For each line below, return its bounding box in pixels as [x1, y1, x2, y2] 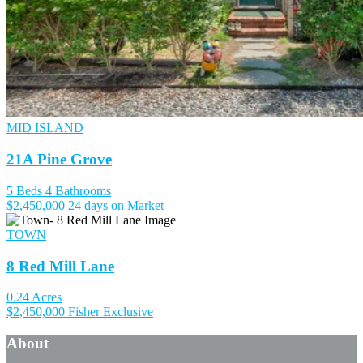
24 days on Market [68, 198, 164, 212]
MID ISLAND [6, 121, 83, 135]
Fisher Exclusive [68, 305, 153, 319]
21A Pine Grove [6, 151, 112, 169]
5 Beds [6, 183, 42, 198]
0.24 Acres [6, 290, 62, 305]
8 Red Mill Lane [6, 257, 114, 275]
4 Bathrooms [45, 183, 111, 198]
